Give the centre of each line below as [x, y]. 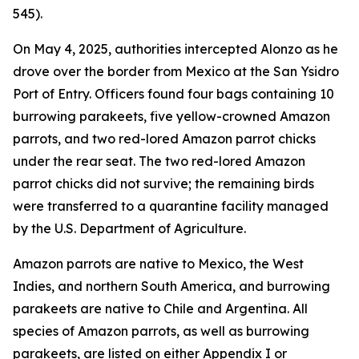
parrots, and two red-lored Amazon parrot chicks [164, 139]
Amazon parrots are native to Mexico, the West [158, 264]
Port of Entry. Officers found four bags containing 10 [173, 94]
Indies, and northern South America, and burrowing [171, 286]
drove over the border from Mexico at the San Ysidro [176, 71]
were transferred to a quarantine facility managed [171, 206]
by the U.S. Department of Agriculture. [129, 228]
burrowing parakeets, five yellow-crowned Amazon [171, 116]
